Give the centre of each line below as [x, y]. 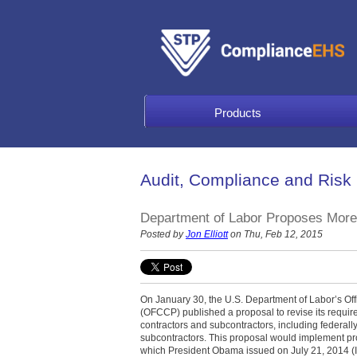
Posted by [162, 234]
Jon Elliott [207, 234]
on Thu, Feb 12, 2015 [275, 234]
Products [238, 112]
